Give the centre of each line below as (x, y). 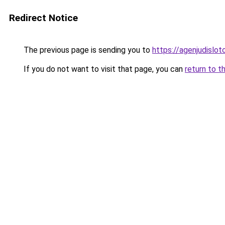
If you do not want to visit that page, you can (103, 69)
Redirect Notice (43, 18)
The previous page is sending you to (87, 50)
